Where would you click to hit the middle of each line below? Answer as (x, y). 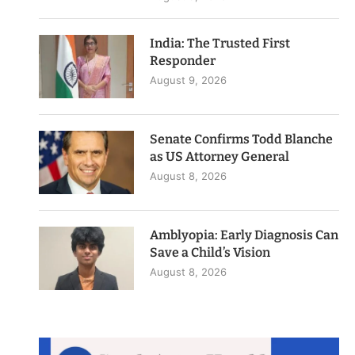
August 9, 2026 (189, 80)
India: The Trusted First (220, 44)
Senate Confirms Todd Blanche (242, 139)
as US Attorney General (221, 157)
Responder (183, 61)
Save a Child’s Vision (210, 253)
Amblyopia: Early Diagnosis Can (244, 235)
